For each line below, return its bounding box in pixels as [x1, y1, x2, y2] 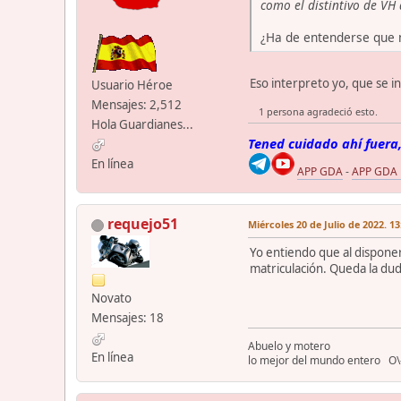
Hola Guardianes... [91, 115, 193, 132]
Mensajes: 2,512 [91, 96, 182, 113]
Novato [91, 290, 132, 307]
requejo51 [107, 214, 178, 235]
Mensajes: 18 [91, 310, 164, 327]
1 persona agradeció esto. [258, 105, 378, 119]
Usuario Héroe [91, 76, 173, 93]
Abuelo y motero [248, 338, 330, 354]
